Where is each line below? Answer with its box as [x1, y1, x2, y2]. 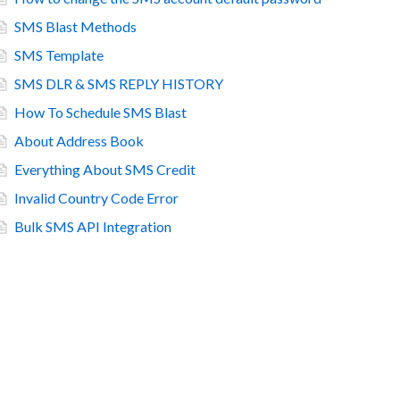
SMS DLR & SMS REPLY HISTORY [14, 75, 223, 92]
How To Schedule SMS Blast [14, 104, 187, 121]
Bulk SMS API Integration [14, 218, 171, 235]
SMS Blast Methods [14, 18, 137, 35]
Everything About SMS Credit [14, 161, 196, 178]
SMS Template [14, 46, 104, 63]
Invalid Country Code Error [14, 189, 179, 206]
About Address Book [14, 132, 144, 149]
